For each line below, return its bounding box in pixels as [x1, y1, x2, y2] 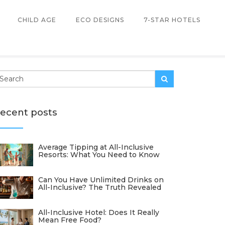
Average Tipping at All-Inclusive [38, 143, 154, 152]
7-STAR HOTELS [144, 16, 200, 24]
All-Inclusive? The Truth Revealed [38, 183, 161, 192]
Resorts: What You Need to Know [38, 150, 160, 159]
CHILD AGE [18, 16, 56, 24]
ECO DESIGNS [76, 16, 124, 24]
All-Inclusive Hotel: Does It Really [38, 208, 159, 217]
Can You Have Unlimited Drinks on [38, 175, 164, 184]
